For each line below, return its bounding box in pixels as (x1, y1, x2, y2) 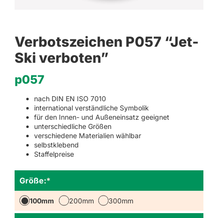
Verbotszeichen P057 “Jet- (15, 33, 199, 50)
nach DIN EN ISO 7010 (34, 94, 106, 103)
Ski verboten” (15, 49, 109, 66)
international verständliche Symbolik (34, 103, 149, 112)
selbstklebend (34, 140, 79, 149)
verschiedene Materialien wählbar (34, 131, 141, 140)
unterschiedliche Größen (34, 122, 111, 130)
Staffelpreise (34, 149, 74, 158)
